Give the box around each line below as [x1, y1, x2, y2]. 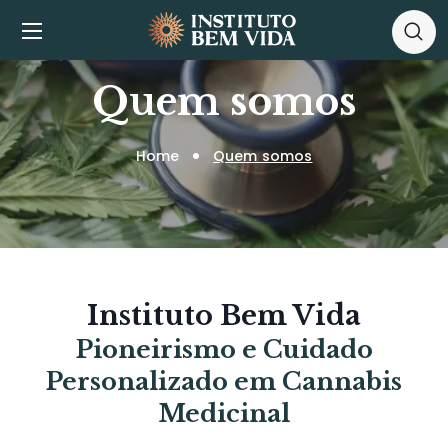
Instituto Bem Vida [87, 299, 361, 332]
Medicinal [158, 399, 290, 428]
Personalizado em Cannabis [46, 367, 402, 396]
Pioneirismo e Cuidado [75, 335, 373, 364]
